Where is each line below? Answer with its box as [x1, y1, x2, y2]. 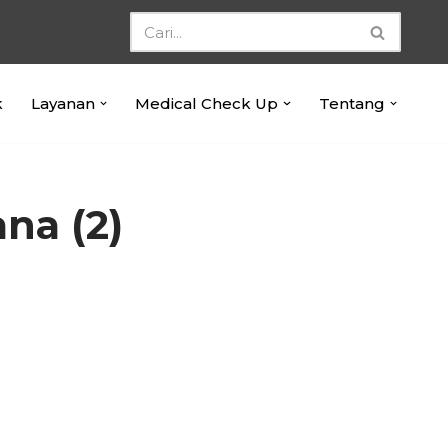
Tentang [318, 93, 385, 113]
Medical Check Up [135, 93, 278, 113]
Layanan [30, 93, 95, 113]
